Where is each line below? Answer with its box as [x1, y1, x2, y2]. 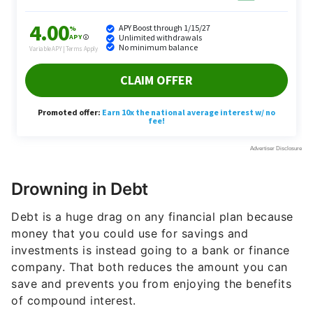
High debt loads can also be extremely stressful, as [11, 295, 300, 309]
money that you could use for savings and [11, 200, 248, 214]
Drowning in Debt [11, 152, 148, 173]
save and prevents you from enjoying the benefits [11, 250, 291, 264]
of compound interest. [11, 267, 136, 281]
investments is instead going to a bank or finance [11, 217, 290, 231]
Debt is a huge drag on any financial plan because [11, 183, 293, 197]
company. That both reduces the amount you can [11, 233, 288, 247]
